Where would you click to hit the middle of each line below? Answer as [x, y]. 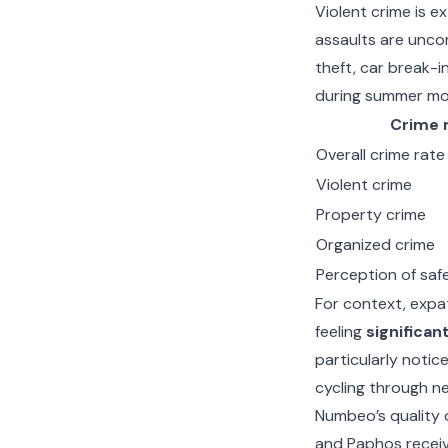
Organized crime [375, 244]
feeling [340, 331]
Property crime [370, 214]
